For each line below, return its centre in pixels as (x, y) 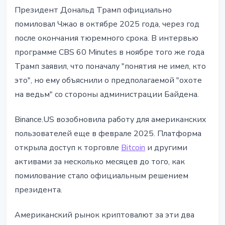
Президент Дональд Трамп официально (93, 10)
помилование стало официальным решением (101, 176)
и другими (166, 148)
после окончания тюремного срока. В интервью (106, 38)
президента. (38, 190)
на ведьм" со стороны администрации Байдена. (107, 95)
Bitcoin (133, 148)
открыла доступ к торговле (68, 148)
